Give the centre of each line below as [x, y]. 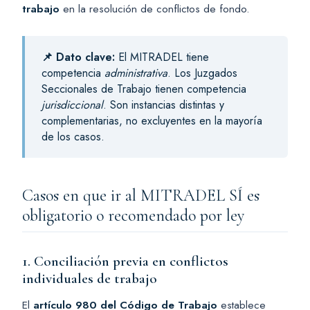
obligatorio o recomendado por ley [133, 215]
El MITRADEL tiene [162, 57]
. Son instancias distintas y [164, 104]
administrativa [136, 73]
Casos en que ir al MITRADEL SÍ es [141, 195]
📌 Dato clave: [78, 57]
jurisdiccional [72, 104]
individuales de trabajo [90, 278]
